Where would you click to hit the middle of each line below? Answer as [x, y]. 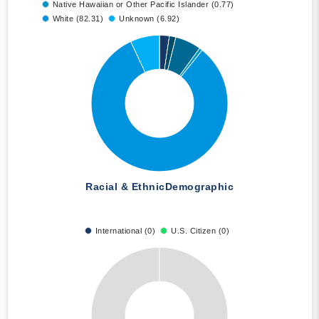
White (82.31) [78, 19]
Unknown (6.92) [149, 19]
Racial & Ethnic [125, 187]
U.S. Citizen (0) [200, 231]
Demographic [199, 187]
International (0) [125, 231]
